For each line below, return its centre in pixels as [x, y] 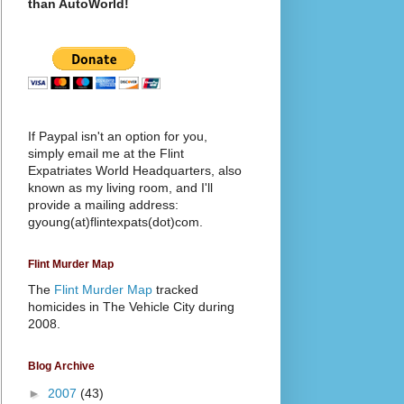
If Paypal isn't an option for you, [118, 136]
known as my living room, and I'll [120, 187]
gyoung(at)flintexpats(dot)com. [115, 221]
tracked [175, 289]
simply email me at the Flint [106, 153]
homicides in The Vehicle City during [131, 306]
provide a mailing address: [103, 204]
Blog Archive [61, 366]
